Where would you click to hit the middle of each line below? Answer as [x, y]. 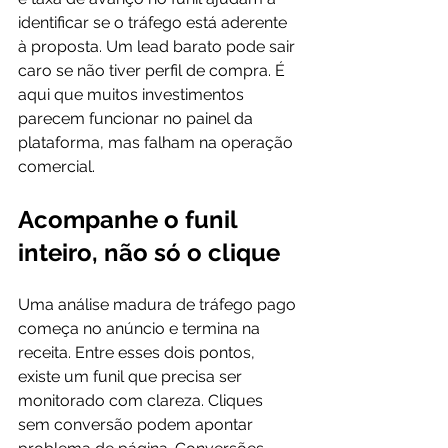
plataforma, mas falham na [119, 142]
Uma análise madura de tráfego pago [159, 304]
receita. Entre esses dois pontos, [138, 352]
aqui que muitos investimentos [133, 94]
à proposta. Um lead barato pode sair [158, 46]
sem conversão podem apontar [137, 424]
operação [259, 142]
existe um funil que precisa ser [132, 376]
